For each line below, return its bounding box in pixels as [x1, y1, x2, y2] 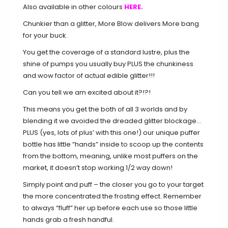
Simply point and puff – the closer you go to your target [23, 180, 204, 190]
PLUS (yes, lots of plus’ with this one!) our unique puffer [23, 128, 200, 138]
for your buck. [23, 31, 68, 41]
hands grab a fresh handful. [23, 215, 114, 225]
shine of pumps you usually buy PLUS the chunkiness [23, 59, 193, 69]
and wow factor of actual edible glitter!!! [23, 71, 155, 81]
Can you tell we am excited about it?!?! [23, 88, 151, 98]
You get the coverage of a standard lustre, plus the [23, 47, 190, 58]
